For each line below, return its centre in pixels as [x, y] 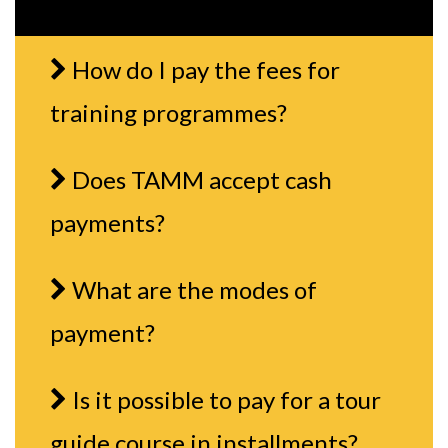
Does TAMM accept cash [202, 180]
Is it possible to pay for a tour [226, 400]
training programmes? [168, 113]
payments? [107, 223]
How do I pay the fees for [206, 70]
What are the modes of [194, 290]
